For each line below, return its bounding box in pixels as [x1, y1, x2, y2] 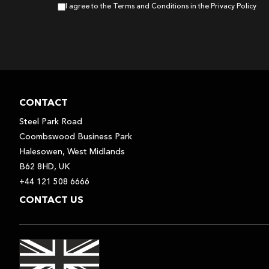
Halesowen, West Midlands [19, 148, 125, 156]
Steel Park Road [19, 118, 82, 126]
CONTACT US [19, 194, 83, 205]
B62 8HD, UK [19, 163, 70, 171]
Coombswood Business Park [19, 133, 132, 141]
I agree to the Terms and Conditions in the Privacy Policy [65, 3, 256, 10]
